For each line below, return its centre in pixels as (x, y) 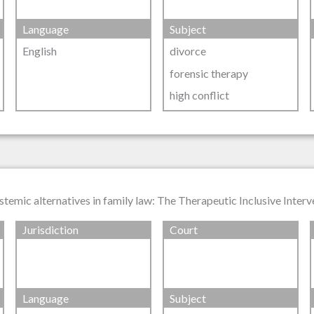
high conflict (199, 95)
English (40, 51)
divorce (187, 51)
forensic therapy (209, 73)
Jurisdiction (51, 230)
